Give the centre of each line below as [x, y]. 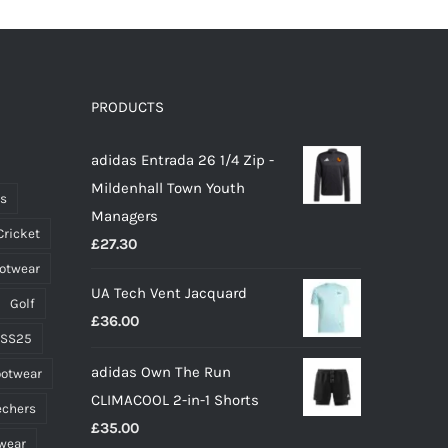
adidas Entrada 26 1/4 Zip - [182, 159]
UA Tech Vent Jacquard [169, 292]
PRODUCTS [127, 106]
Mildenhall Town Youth [168, 187]
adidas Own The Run [161, 371]
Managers [124, 215]
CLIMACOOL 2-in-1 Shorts [175, 399]
